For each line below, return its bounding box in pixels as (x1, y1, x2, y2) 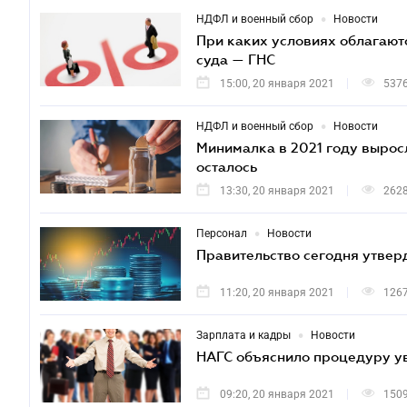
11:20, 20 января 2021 (220, 286, 334, 299)
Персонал (196, 227, 247, 240)
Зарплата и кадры (196, 329, 291, 342)
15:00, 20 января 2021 (220, 77, 334, 90)
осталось (196, 158, 257, 174)
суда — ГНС (196, 51, 275, 67)
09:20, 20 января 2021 (220, 388, 334, 401)
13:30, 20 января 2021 (220, 184, 334, 197)
